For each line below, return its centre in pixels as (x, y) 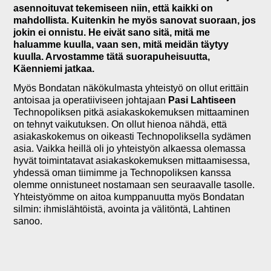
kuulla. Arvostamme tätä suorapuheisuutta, (112, 56)
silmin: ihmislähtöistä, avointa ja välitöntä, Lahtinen (122, 209)
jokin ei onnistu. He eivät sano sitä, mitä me (112, 32)
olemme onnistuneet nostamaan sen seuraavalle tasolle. (134, 185)
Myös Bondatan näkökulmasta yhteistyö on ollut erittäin (131, 88)
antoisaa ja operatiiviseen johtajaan (91, 100)
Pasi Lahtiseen (202, 100)
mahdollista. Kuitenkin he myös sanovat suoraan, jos (135, 20)
